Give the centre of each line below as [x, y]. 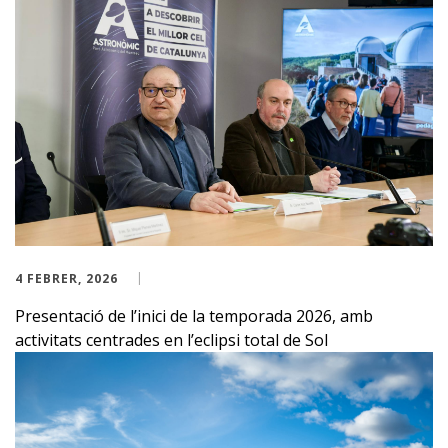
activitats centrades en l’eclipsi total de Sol [171, 339]
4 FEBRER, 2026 [66, 278]
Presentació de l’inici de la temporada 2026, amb [194, 315]
